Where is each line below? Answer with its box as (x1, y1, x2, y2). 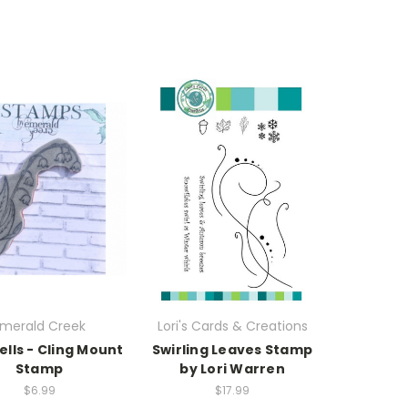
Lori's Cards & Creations (157, 316, 308, 335)
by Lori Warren (179, 359, 285, 378)
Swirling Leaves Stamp (151, 340, 313, 359)
